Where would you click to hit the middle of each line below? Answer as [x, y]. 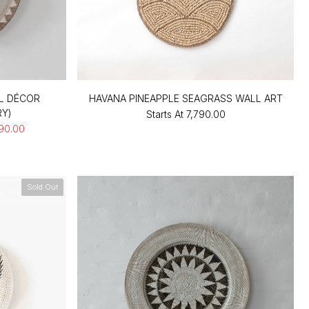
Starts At [165, 114]
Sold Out [43, 187]
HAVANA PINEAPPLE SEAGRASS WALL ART [186, 98]
